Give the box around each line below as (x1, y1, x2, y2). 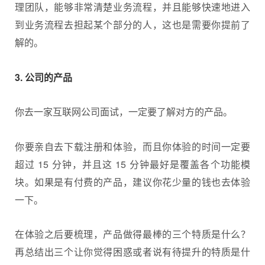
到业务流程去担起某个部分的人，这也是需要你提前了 (15, 18, 250, 32)
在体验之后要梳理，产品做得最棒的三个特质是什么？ (15, 227, 250, 241)
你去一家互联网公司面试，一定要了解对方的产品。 (15, 105, 232, 119)
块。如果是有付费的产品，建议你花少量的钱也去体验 (15, 174, 250, 189)
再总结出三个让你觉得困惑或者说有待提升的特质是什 (15, 245, 250, 259)
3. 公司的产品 (15, 70, 72, 84)
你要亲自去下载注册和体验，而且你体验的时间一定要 (15, 139, 250, 153)
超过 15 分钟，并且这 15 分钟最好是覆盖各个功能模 (15, 157, 250, 171)
